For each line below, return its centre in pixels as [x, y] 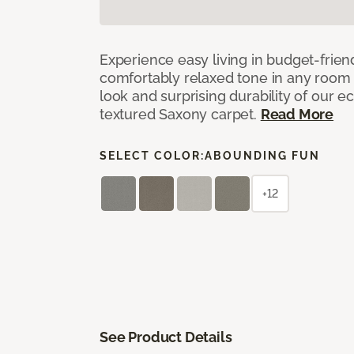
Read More [297, 114]
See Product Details [166, 337]
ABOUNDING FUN [262, 155]
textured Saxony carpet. [180, 114]
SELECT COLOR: [152, 155]
